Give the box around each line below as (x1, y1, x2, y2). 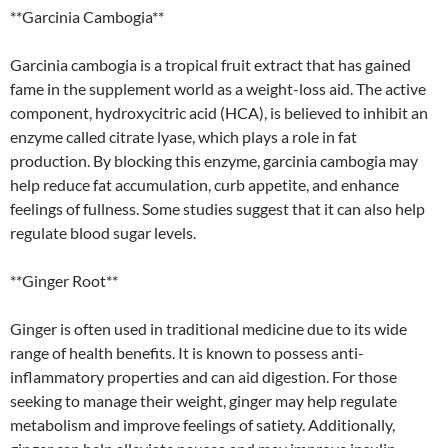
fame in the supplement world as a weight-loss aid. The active (10, 78, 426, 98)
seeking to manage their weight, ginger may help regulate (10, 390, 397, 410)
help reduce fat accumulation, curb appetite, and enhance (10, 174, 399, 194)
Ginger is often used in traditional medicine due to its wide (10, 318, 407, 338)
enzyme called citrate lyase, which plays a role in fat (10, 126, 357, 146)
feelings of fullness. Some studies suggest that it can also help (10, 198, 425, 218)
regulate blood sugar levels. (10, 222, 196, 242)
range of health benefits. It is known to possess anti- (10, 342, 364, 362)
